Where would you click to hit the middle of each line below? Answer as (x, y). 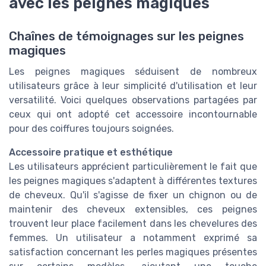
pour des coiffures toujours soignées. (91, 129)
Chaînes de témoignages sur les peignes (126, 37)
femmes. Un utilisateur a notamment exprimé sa (133, 238)
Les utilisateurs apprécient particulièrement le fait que (133, 167)
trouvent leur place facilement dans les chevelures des (133, 224)
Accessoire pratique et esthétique (91, 153)
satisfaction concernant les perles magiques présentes (133, 252)
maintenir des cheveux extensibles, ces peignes (133, 210)
